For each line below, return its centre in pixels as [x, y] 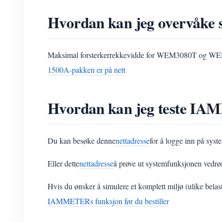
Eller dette [63, 163]
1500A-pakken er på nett [86, 70]
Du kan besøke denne [82, 140]
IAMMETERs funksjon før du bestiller [108, 201]
